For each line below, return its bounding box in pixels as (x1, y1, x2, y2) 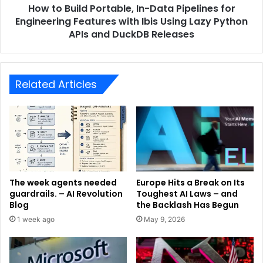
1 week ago (17, 215, 55, 224)
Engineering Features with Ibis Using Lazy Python (15, 14, 248, 28)
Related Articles (15, 76, 97, 92)
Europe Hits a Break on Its (136, 177, 245, 189)
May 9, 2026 (144, 215, 185, 224)
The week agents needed (9, 177, 117, 189)
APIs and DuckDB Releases (69, 27, 194, 41)
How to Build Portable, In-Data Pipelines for (28, 1, 235, 15)
